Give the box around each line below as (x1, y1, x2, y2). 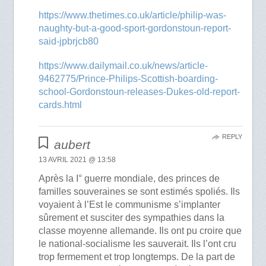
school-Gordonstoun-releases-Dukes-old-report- (39, 87, 240, 97)
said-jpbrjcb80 (39, 36, 99, 47)
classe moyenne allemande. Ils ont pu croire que (39, 226, 242, 236)
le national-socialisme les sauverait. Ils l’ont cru (39, 239, 237, 249)
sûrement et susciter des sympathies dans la (39, 213, 225, 223)
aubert (53, 138, 90, 152)
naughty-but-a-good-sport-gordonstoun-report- (39, 23, 232, 34)
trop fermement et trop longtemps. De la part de (39, 252, 236, 262)
